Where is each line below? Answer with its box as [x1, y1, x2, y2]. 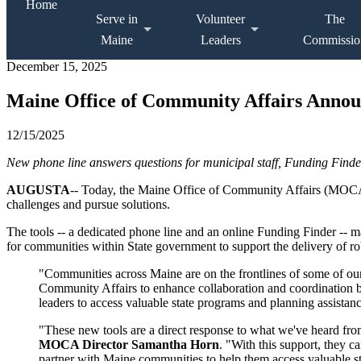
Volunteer [196, 11, 245, 26]
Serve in [96, 11, 138, 26]
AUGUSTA [6, 182, 70, 197]
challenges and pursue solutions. [6, 197, 170, 211]
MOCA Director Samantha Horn [39, 337, 219, 351]
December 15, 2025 [6, 59, 107, 73]
